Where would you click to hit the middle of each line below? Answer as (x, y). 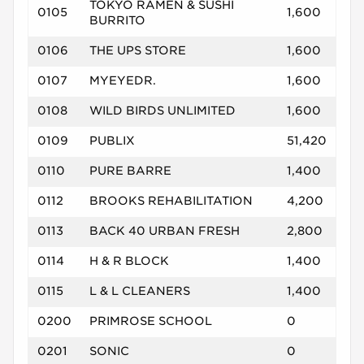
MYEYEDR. (122, 81)
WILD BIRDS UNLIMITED (162, 111)
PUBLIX (112, 141)
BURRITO (117, 21)
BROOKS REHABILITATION (171, 201)
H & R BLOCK (129, 261)
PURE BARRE (130, 171)
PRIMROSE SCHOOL (150, 321)
